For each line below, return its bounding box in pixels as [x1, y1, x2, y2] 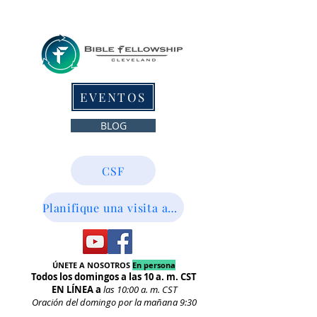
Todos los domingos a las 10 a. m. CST [31, 270, 197, 283]
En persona [132, 260, 175, 270]
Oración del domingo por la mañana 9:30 [31, 296, 197, 309]
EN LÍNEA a [51, 283, 101, 296]
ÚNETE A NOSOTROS [52, 260, 132, 270]
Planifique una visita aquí [168, 200, 178, 215]
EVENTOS [80, 89, 146, 105]
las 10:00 [103, 283, 139, 296]
